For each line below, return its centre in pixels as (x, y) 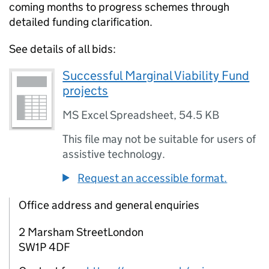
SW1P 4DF (44, 247)
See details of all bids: (62, 49)
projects (86, 91)
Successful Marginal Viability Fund (156, 76)
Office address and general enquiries (109, 205)
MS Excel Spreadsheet (118, 115)
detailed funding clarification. (81, 22)
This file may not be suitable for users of (159, 139)
